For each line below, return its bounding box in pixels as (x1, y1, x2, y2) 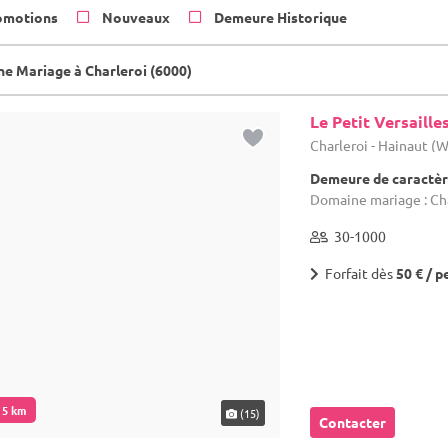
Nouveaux (102, 8, 170, 26)
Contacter (319, 413, 387, 432)
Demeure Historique (214, 8, 347, 26)
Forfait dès (319, 264, 397, 282)
